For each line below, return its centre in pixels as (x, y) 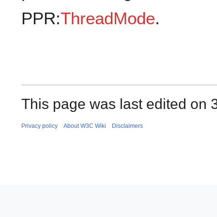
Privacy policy (39, 126)
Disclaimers (127, 126)
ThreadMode (108, 18)
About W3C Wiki (85, 126)
